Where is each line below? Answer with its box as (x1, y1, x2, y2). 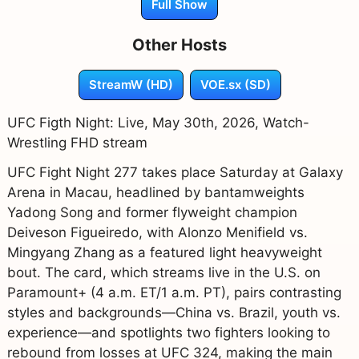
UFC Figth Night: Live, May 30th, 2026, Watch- (6, 114, 309, 131)
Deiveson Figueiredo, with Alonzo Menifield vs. (6, 224, 308, 240)
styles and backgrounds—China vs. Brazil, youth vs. (6, 304, 341, 321)
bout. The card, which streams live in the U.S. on (6, 264, 321, 280)
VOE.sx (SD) (200, 76, 271, 92)
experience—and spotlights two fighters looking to (6, 324, 330, 341)
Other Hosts (132, 34, 227, 54)
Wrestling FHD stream (6, 134, 147, 151)
